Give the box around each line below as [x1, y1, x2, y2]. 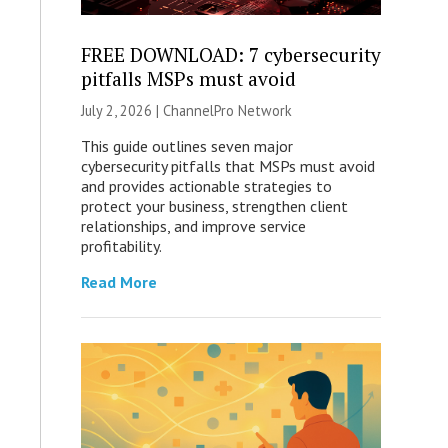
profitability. [80, 236, 162, 257]
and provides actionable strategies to [80, 176, 332, 197]
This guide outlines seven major [80, 136, 293, 157]
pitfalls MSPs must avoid [80, 66, 296, 92]
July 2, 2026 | [80, 101, 163, 121]
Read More [80, 272, 157, 293]
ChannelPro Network [162, 101, 292, 121]
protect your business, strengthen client [80, 196, 348, 217]
